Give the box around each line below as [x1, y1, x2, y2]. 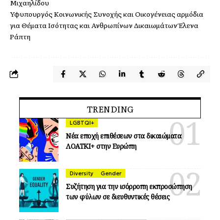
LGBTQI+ [69, 119, 94, 126]
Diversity [69, 169, 93, 177]
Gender [101, 169, 122, 177]
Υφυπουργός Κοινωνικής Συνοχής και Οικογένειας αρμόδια [10, 9, 203, 19]
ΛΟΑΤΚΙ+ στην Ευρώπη [66, 141, 137, 151]
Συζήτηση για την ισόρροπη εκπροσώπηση [66, 181, 192, 191]
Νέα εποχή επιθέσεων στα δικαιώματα [66, 131, 182, 140]
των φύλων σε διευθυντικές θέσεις [66, 192, 170, 201]
